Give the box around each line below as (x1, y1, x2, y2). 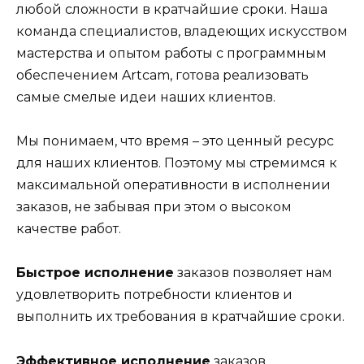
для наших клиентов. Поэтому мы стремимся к (16, 155, 337, 171)
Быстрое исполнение (16, 265, 174, 281)
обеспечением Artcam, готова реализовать (16, 67, 309, 83)
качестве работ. (16, 221, 121, 237)
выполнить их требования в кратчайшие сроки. (16, 309, 344, 325)
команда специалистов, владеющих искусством (16, 23, 348, 39)
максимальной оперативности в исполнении (16, 177, 331, 193)
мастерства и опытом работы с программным (16, 45, 327, 61)
